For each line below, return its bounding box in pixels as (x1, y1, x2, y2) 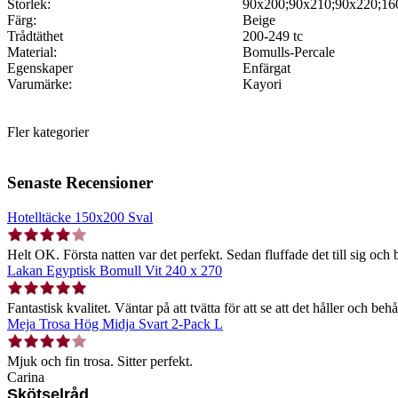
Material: (7, 44, 57, 60)
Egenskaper (7, 60, 73, 76)
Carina (7, 369, 44, 385)
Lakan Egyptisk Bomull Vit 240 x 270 (7, 262, 222, 278)
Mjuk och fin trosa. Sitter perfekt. (7, 353, 193, 369)
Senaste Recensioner (7, 172, 153, 192)
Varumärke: (7, 76, 72, 92)
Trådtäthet (7, 28, 63, 44)
